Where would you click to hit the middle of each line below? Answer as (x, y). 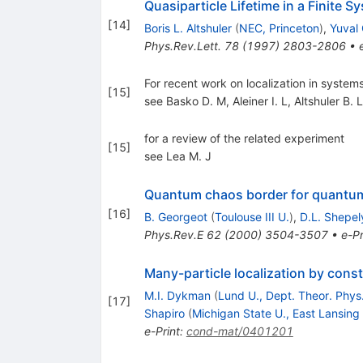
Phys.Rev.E (173, 234)
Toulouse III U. (252, 216)
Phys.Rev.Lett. (182, 45)
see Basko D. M (185, 100)
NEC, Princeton (279, 28)
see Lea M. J (177, 156)
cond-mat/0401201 (239, 331)
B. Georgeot (175, 216)
